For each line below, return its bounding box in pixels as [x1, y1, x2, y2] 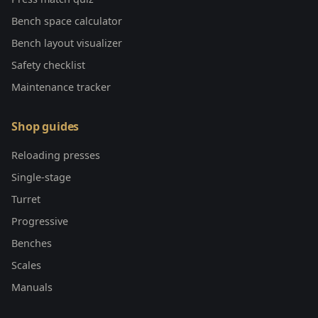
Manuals [11, 280, 53, 294]
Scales [11, 258, 41, 272]
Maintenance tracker [11, 79, 111, 94]
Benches [11, 236, 52, 250]
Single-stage [11, 170, 71, 184]
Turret [11, 192, 40, 206]
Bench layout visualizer [11, 35, 122, 50]
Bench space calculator [11, 13, 122, 28]
